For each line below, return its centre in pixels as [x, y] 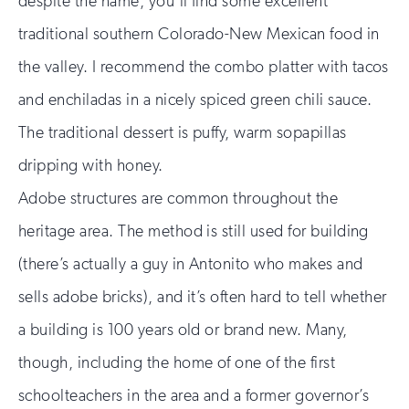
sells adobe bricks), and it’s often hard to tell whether [203, 296]
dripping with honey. [91, 165]
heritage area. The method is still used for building [194, 231]
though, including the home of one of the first [177, 362]
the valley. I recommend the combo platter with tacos [204, 66]
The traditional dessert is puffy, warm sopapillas [183, 132]
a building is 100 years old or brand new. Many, [183, 329]
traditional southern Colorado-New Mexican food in [199, 33]
